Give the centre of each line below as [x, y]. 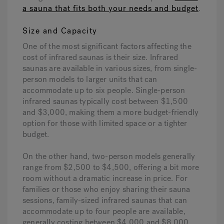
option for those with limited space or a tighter [105, 123]
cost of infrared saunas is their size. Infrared [100, 57]
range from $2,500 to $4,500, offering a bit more [111, 167]
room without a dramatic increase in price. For [105, 178]
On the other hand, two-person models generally [109, 156]
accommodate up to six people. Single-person [104, 90]
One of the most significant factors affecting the [107, 46]
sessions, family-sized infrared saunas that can [105, 200]
